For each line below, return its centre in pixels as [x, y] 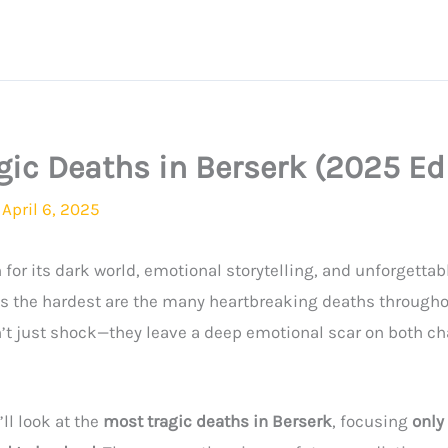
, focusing [372, 421]
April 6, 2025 [51, 209]
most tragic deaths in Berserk [217, 421]
